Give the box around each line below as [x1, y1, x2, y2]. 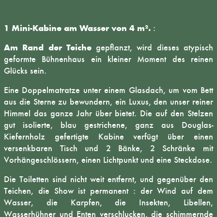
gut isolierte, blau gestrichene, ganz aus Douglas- [4, 120, 213, 130]
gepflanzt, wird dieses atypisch [96, 42, 214, 53]
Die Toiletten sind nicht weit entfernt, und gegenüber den [4, 174, 213, 185]
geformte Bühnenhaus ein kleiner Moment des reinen [4, 54, 213, 64]
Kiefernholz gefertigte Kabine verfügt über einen [4, 131, 213, 142]
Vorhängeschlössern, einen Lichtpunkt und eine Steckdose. [4, 155, 212, 165]
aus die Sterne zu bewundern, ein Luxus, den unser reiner [4, 96, 213, 107]
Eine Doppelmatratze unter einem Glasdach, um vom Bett [4, 85, 213, 95]
